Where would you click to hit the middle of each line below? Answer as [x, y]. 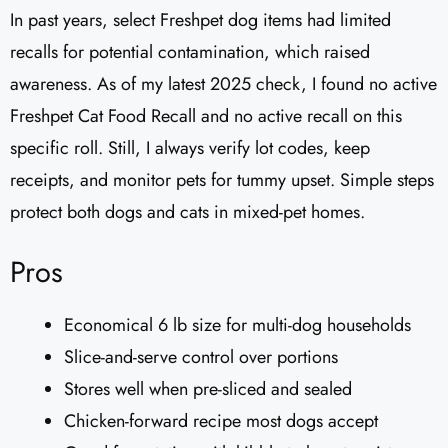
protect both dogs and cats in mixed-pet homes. [187, 212]
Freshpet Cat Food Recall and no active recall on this [206, 116]
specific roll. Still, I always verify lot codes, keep [190, 148]
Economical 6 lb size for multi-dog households [237, 325]
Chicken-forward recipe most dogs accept [221, 421]
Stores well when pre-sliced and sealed [208, 389]
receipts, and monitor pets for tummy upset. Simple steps [222, 180]
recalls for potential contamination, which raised [190, 52]
